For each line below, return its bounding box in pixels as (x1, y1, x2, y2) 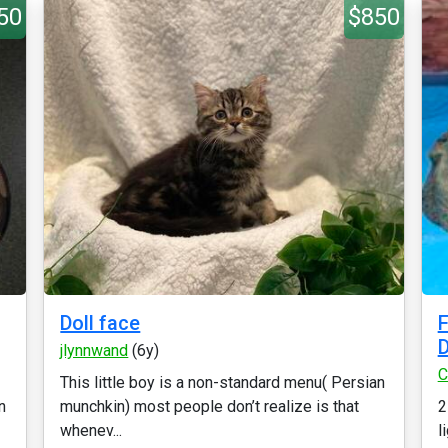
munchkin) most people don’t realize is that (60, 397, 360, 416)
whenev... (60, 421, 123, 440)
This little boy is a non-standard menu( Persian (60, 373, 386, 392)
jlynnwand (60, 341, 129, 360)
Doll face (60, 311, 141, 335)
